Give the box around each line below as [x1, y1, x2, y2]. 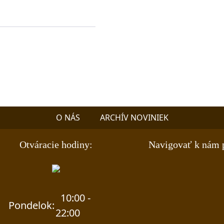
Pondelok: [8, 198, 54, 212]
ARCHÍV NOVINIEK [99, 112, 168, 123]
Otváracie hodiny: [19, 139, 92, 150]
